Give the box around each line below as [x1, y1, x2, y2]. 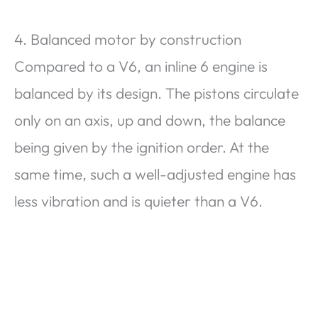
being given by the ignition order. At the [14, 138, 269, 156]
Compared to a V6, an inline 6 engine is [14, 57, 268, 75]
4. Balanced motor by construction [14, 30, 241, 48]
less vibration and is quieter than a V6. [14, 192, 263, 210]
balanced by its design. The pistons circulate [14, 84, 299, 102]
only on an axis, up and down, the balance [14, 111, 285, 129]
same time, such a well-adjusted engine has [14, 165, 296, 183]
